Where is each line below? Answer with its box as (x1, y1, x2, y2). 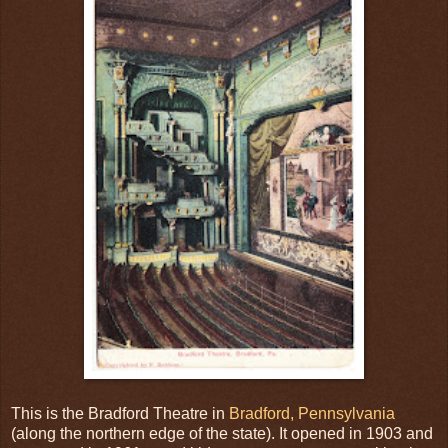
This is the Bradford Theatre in (11, 405, 229, 423)
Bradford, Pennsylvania (229, 405, 395, 423)
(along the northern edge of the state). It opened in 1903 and (11, 425, 433, 443)
